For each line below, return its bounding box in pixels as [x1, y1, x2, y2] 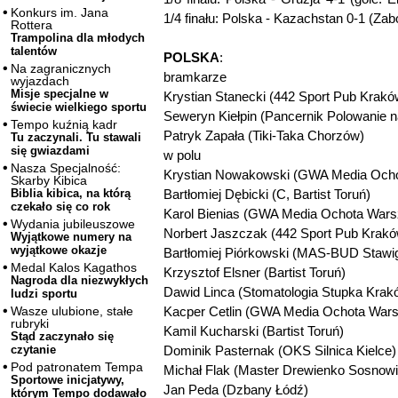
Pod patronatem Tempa [11, 360, 143, 375]
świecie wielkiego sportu [11, 100, 147, 115]
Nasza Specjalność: [11, 161, 121, 176]
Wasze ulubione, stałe [11, 304, 133, 319]
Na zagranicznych [11, 61, 111, 76]
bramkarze [163, 69, 227, 84]
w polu [163, 147, 201, 163]
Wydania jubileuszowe [11, 217, 135, 232]
